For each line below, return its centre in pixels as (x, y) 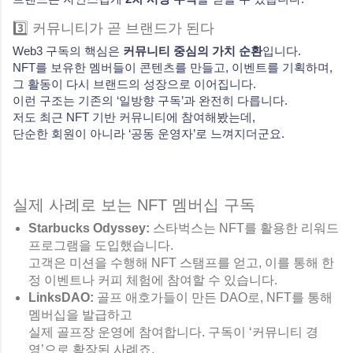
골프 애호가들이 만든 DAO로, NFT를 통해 (213, 297)
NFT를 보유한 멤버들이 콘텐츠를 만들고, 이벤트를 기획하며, (173, 67)
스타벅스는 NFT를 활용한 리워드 (244, 228)
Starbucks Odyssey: (89, 228)
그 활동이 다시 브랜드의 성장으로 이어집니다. (134, 84)
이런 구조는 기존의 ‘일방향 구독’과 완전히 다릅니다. (150, 100)
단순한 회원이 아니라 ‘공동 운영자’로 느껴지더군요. (149, 133)
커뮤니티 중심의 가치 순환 (193, 50)
